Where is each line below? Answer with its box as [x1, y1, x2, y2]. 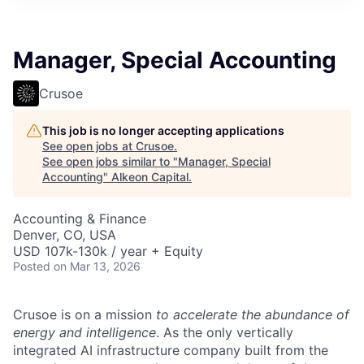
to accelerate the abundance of [156, 306, 349, 323]
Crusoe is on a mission [13, 306, 156, 323]
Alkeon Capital [111, 170, 188, 184]
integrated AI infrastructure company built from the [13, 342, 328, 358]
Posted [13, 259, 50, 273]
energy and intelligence [13, 324, 156, 340]
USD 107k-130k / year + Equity [13, 243, 203, 259]
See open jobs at [42, 139, 136, 153]
